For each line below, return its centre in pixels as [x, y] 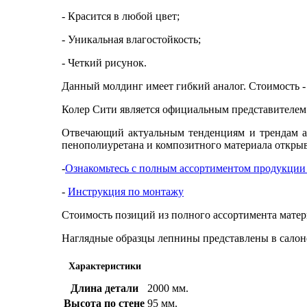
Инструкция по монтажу [126, 191]
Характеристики [105, 266]
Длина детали [104, 288]
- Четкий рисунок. [104, 62]
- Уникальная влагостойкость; [131, 39]
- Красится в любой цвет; [121, 16]
